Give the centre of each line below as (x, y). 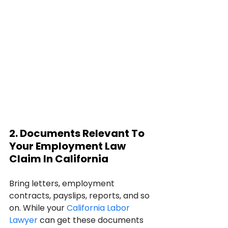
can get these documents (92, 220)
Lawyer (23, 220)
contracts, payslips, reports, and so (80, 195)
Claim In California (59, 159)
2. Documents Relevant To (78, 133)
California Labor (99, 208)
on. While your (38, 208)
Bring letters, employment (63, 183)
